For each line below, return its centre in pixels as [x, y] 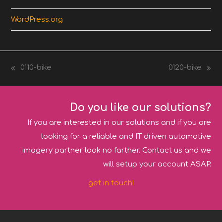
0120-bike [185, 68]
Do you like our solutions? [140, 107]
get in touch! [111, 183]
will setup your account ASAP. [157, 164]
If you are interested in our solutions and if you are [119, 122]
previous [27, 74]
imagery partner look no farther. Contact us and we [116, 150]
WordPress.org [37, 19]
